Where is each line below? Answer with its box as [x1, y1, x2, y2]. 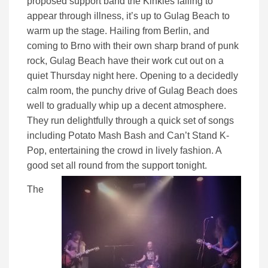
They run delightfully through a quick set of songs [27, 115, 234, 126]
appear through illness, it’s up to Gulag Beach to [27, 11, 230, 22]
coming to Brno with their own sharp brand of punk [27, 41, 239, 51]
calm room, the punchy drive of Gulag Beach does [27, 86, 237, 96]
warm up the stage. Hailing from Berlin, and [27, 26, 209, 36]
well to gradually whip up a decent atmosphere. [27, 100, 226, 111]
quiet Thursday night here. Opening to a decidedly [27, 71, 238, 81]
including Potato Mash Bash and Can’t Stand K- [27, 130, 229, 141]
